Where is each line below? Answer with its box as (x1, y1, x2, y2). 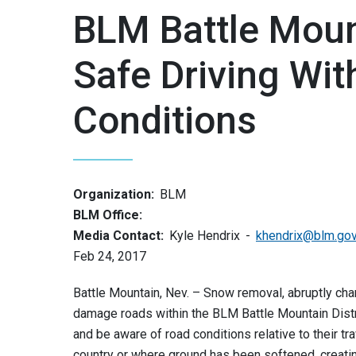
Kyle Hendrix (169, 228, 240, 243)
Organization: (73, 187, 154, 202)
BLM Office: (73, 207, 142, 222)
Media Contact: (73, 228, 164, 243)
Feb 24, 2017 (73, 249, 146, 264)
